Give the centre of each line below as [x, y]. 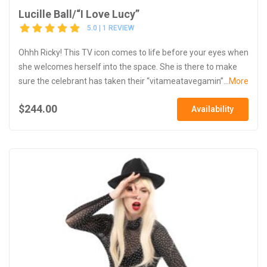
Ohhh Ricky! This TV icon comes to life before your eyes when [133, 52]
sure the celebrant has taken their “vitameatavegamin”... [124, 81]
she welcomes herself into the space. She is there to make [128, 66]
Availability [213, 109]
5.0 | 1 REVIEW [111, 28]
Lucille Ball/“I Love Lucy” [79, 14]
